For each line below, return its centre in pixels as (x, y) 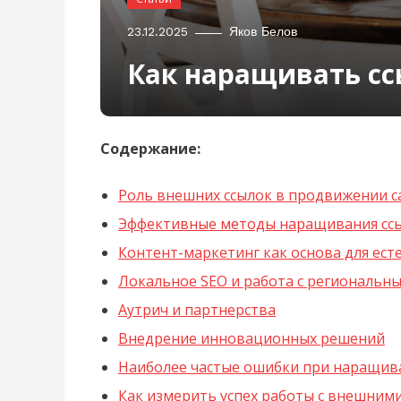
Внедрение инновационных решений (252, 338)
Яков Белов (263, 31)
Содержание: (150, 148)
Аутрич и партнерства (197, 309)
